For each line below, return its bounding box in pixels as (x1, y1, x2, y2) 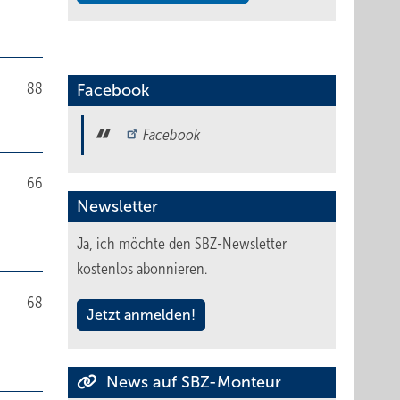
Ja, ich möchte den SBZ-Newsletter (77, 235, 287, 253)
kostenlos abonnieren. (77, 260, 207, 278)
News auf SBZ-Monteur (102, 373, 281, 391)
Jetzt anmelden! (87, 307, 196, 322)
